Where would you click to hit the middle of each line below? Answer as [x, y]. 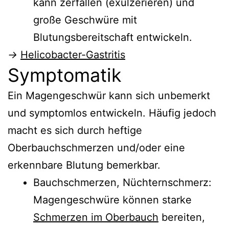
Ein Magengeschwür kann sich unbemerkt [109, 95]
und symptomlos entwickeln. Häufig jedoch [112, 113]
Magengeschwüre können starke [112, 200]
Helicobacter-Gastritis [73, 54]
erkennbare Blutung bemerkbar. [84, 165]
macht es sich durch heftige [75, 130]
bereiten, [182, 217]
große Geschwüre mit [85, 20]
